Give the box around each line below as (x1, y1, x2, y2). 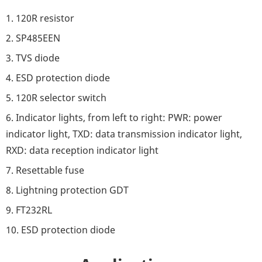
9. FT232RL (6, 203, 52, 216)
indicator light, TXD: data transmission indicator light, (6, 127, 242, 140)
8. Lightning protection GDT (6, 183, 129, 196)
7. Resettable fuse (6, 163, 84, 177)
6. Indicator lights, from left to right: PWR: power (6, 111, 222, 124)
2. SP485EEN (6, 31, 60, 44)
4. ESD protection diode (6, 71, 110, 84)
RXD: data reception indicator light (6, 143, 158, 157)
